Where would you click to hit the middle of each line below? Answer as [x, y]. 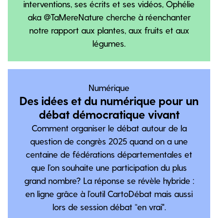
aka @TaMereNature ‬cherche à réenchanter [109, 17]
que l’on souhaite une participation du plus [109, 167]
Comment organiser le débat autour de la [109, 128]
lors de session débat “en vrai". [109, 207]
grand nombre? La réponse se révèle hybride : [109, 180]
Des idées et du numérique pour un [109, 100]
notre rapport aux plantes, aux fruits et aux [109, 30]
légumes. [109, 43]
